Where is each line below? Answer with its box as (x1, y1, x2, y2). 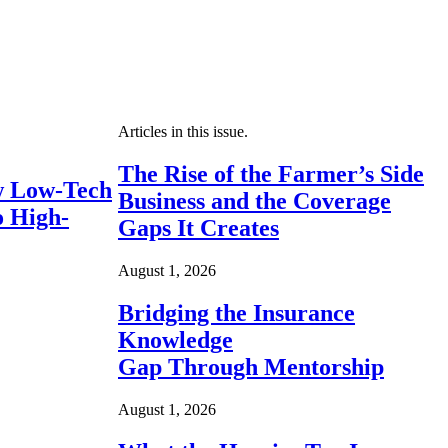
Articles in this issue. (118, 123, 248, 141)
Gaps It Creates (118, 215, 279, 242)
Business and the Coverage (118, 188, 391, 215)
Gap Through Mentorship (118, 354, 384, 381)
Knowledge (118, 327, 233, 354)
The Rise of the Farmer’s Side (118, 161, 424, 188)
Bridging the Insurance (118, 300, 355, 327)
